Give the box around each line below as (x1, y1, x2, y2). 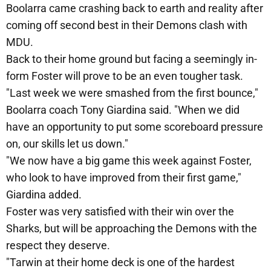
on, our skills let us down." (6, 137, 128, 151)
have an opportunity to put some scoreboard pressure (6, 120, 263, 134)
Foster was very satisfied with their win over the (6, 205, 234, 218)
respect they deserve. (6, 239, 110, 252)
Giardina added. (6, 188, 82, 201)
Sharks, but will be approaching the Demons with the (6, 222, 257, 235)
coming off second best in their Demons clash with (6, 19, 247, 32)
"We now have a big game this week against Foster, (6, 154, 252, 168)
